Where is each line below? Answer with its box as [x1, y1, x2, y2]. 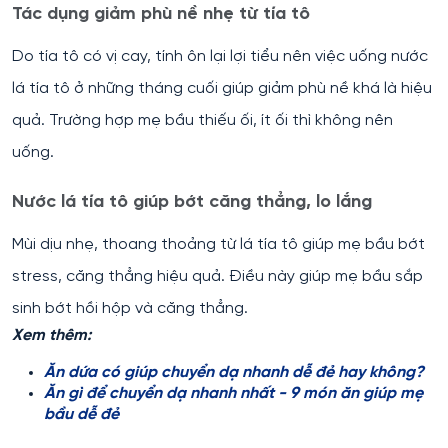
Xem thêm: [12, 327, 95, 344]
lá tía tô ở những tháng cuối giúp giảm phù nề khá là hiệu [12, 80, 432, 97]
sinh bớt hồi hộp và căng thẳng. [12, 300, 252, 317]
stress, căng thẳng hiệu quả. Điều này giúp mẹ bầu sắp [12, 268, 423, 285]
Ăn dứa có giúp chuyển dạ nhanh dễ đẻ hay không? [44, 364, 424, 381]
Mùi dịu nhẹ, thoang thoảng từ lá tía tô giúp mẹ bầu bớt [12, 236, 425, 253]
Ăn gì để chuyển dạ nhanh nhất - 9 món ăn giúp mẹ [44, 385, 423, 402]
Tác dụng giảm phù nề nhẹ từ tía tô [12, 5, 315, 24]
